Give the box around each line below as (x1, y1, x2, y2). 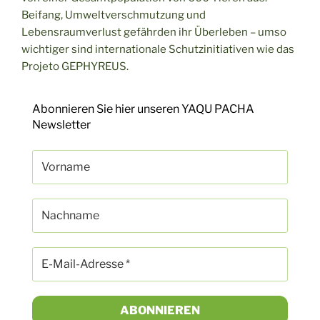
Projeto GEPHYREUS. (21, 59, 129, 73)
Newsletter (32, 118, 91, 132)
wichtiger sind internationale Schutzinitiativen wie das (21, 42, 294, 56)
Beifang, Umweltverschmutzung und (21, 8, 206, 21)
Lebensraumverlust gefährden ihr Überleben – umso (21, 25, 286, 39)
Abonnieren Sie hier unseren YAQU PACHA (32, 102, 254, 116)
